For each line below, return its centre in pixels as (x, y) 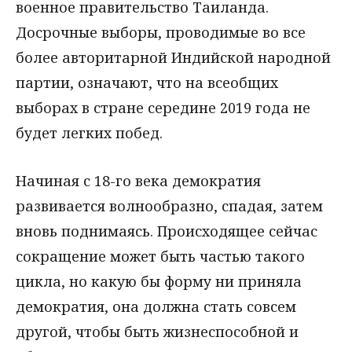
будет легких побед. (89, 133)
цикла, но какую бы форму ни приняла (159, 281)
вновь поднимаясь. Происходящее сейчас (167, 231)
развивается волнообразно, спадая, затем (169, 205)
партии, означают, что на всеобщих (147, 83)
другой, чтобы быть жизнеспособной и (157, 331)
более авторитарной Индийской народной (173, 58)
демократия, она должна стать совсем (156, 306)
